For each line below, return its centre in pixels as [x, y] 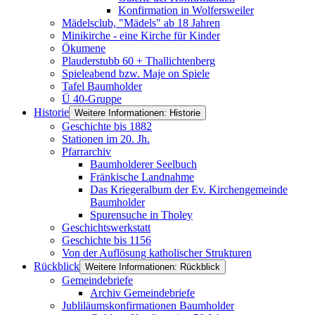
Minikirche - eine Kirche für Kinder [141, 36]
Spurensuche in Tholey [141, 215]
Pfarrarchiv [86, 152]
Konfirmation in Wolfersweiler [186, 10]
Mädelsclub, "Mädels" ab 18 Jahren [141, 23]
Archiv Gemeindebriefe [142, 293]
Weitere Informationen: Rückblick [153, 267]
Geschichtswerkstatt [106, 227]
